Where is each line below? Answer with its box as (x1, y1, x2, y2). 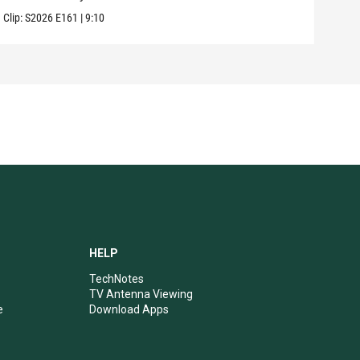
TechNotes (88, 272, 144, 285)
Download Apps (88, 302, 169, 316)
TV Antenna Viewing (88, 287, 193, 301)
